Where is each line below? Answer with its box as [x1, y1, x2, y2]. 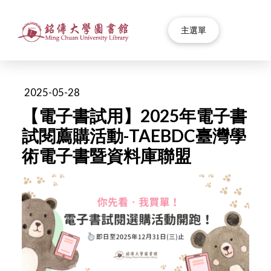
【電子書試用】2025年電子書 [22, 105, 247, 126]
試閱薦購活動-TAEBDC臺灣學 [22, 125, 247, 146]
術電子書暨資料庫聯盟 [22, 145, 192, 166]
